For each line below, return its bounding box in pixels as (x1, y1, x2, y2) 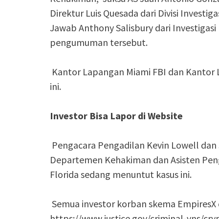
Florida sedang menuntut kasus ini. (50, 168, 192, 180)
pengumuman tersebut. (50, 36, 148, 48)
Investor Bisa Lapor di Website (50, 109, 183, 122)
